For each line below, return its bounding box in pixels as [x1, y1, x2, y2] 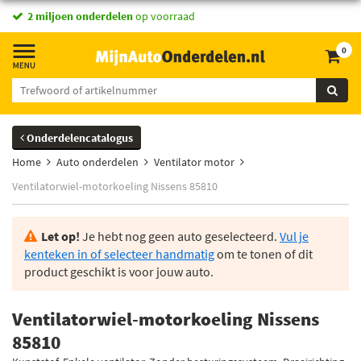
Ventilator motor [154, 155, 234, 169]
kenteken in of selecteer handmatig [24, 246, 214, 262]
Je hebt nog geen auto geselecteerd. [80, 228, 280, 244]
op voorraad [133, 9, 195, 23]
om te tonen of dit [214, 246, 313, 262]
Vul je [280, 228, 309, 244]
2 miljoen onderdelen [27, 9, 133, 23]
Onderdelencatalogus [24, 131, 133, 145]
